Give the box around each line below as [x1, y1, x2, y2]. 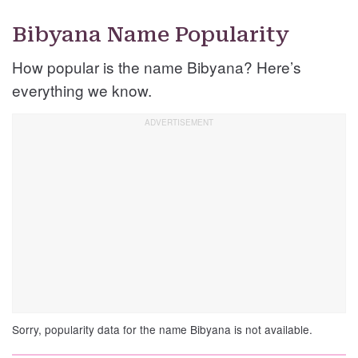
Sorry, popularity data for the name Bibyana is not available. [12, 321, 312, 338]
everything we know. [12, 79, 152, 101]
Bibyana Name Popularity [12, 22, 289, 47]
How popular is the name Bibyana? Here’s [12, 56, 301, 78]
